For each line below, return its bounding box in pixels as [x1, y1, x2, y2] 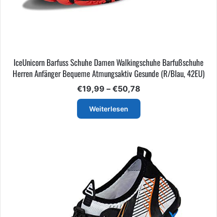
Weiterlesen [89, 104, 128, 113]
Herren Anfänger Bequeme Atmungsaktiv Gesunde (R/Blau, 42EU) [13, 67, 204, 79]
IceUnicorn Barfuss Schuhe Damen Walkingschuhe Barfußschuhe [14, 56, 203, 68]
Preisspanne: [139, 83, 190, 93]
